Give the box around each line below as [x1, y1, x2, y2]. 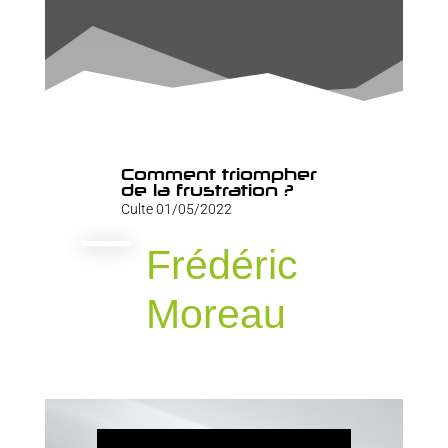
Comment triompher [120, 163, 317, 184]
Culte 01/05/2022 [120, 200, 232, 217]
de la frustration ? [120, 179, 294, 200]
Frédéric [145, 241, 298, 288]
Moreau [145, 290, 286, 337]
